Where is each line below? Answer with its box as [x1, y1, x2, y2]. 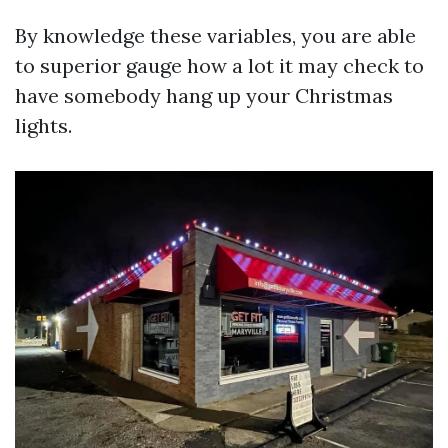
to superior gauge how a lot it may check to [15, 53, 424, 78]
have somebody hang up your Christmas [15, 83, 393, 108]
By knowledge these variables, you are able [15, 23, 416, 48]
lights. [15, 113, 72, 138]
